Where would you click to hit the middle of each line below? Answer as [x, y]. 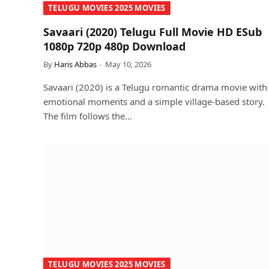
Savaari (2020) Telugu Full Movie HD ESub [153, 32]
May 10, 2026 [128, 64]
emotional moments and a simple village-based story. [154, 101]
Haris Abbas [75, 64]
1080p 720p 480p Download [114, 46]
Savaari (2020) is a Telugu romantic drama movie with [155, 87]
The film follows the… [88, 116]
